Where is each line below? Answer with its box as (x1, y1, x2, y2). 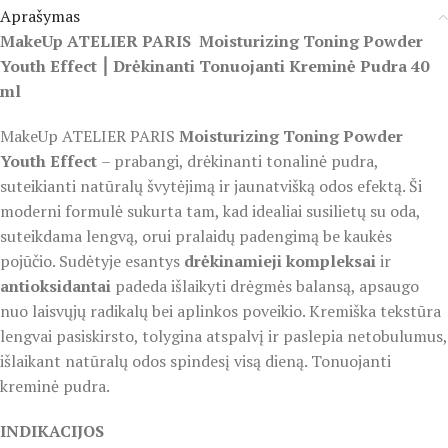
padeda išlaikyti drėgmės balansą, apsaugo (111, 275, 419, 298)
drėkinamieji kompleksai (184, 250, 376, 273)
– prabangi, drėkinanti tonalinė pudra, (101, 150, 378, 173)
